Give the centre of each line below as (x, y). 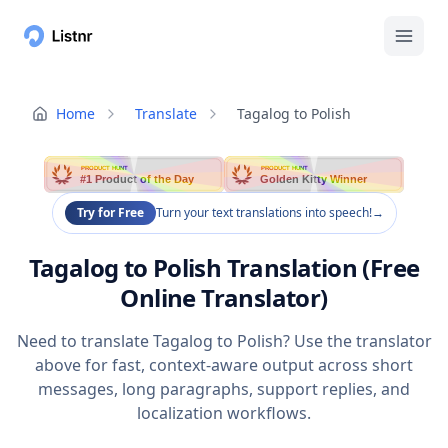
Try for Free (110, 213)
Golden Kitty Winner (314, 179)
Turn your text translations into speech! (263, 213)
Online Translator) (224, 298)
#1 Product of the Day (138, 179)
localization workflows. (224, 413)
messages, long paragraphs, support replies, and (224, 389)
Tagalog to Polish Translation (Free (224, 268)
